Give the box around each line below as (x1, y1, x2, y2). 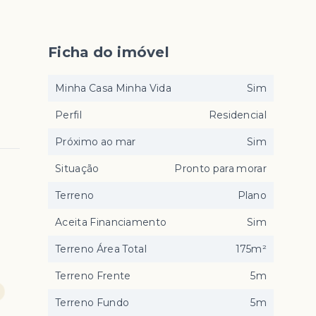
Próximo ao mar (55, 135, 136, 148)
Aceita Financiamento (55, 216, 167, 229)
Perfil (55, 109, 82, 121)
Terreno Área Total (55, 243, 147, 255)
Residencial (208, 109, 267, 121)
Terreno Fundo (55, 296, 130, 309)
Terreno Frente (55, 269, 131, 282)
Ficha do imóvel (48, 44, 169, 61)
